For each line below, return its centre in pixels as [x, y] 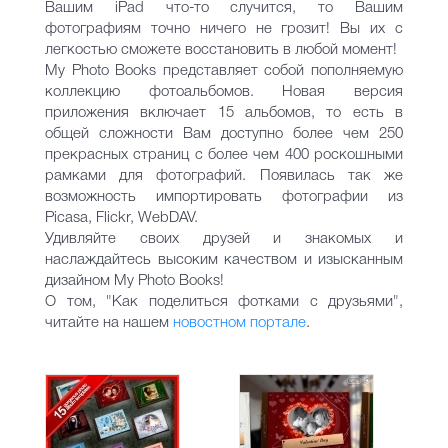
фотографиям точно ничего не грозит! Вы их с [224, 29]
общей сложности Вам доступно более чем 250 [224, 134]
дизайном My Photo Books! [134, 281]
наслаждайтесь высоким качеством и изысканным [224, 260]
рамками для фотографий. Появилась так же [224, 176]
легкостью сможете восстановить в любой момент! [221, 50]
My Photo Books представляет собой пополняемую [224, 71]
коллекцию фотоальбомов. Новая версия [224, 92]
